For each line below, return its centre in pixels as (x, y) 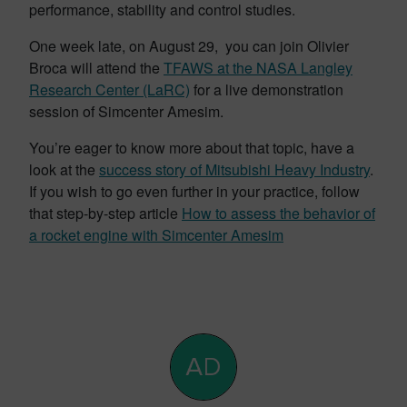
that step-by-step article (105, 213)
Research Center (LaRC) (109, 89)
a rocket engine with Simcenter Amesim (156, 235)
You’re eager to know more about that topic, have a (192, 148)
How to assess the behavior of (278, 213)
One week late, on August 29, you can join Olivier (189, 46)
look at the (64, 169)
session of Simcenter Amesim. (126, 111)
